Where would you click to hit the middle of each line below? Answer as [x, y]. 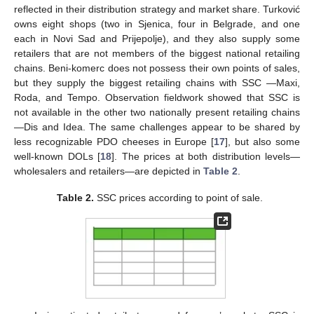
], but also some [263, 142]
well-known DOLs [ [57, 157]
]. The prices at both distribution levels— [206, 157]
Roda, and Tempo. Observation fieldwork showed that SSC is [157, 98]
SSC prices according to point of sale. [179, 198]
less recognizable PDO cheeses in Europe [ [114, 142]
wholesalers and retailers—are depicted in [109, 171]
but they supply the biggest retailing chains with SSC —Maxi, [157, 83]
